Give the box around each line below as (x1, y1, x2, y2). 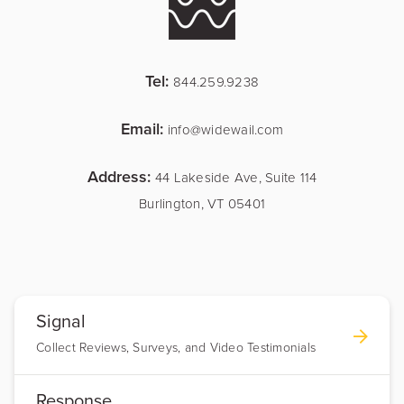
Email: (120, 116, 168, 140)
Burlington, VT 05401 (139, 193, 265, 213)
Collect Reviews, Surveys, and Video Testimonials (36, 337, 316, 355)
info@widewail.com (167, 119, 284, 139)
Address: (87, 164, 155, 188)
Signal (36, 310, 86, 333)
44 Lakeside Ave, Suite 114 (154, 167, 317, 187)
